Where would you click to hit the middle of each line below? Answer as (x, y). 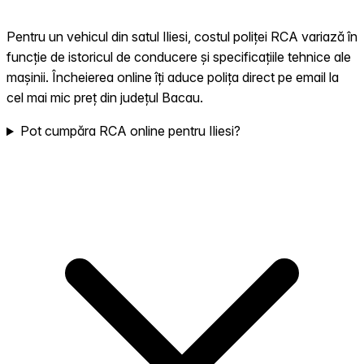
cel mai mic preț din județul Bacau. (105, 98)
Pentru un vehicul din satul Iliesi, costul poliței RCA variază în (182, 37)
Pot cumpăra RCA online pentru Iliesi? (130, 131)
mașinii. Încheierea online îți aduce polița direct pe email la (173, 78)
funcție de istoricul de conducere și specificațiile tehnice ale (179, 57)
